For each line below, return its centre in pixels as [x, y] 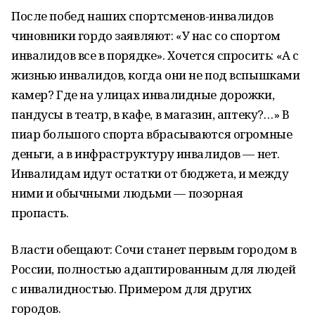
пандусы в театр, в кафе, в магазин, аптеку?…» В [150, 114]
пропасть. [41, 213]
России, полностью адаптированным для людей [154, 269]
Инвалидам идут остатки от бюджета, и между [150, 173]
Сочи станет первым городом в [206, 249]
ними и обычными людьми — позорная [127, 193]
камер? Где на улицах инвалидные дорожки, [143, 95]
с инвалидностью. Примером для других [131, 289]
